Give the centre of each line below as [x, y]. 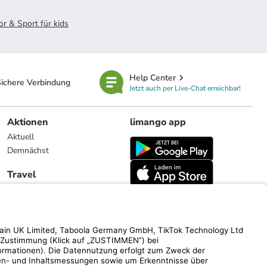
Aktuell [21, 137]
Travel [21, 175]
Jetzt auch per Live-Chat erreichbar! [185, 88]
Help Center [152, 77]
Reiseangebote [34, 189]
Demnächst [28, 150]
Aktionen [28, 122]
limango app [158, 122]
